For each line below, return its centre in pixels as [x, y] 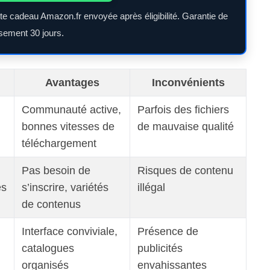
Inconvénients [188, 82]
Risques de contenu [185, 170]
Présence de [168, 231]
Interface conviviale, [70, 231]
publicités [160, 248]
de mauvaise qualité [186, 126]
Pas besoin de [56, 170]
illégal [151, 187]
